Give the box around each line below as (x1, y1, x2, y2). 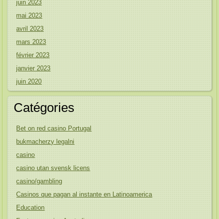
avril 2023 (16, 25, 44, 32)
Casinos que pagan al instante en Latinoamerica (16, 191, 153, 198)
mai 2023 (16, 12, 43, 19)
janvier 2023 (16, 65, 51, 72)
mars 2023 (16, 38, 46, 45)
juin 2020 (16, 78, 42, 85)
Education (16, 204, 45, 211)
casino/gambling (16, 177, 63, 185)
